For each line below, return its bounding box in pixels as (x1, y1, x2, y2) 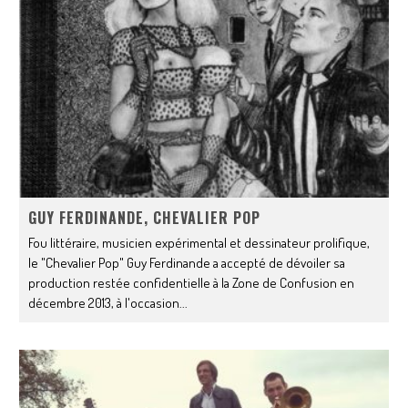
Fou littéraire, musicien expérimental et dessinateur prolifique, (28, 233, 371, 251)
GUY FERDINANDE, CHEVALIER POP (28, 206, 261, 229)
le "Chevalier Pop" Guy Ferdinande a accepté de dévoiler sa (28, 253, 346, 271)
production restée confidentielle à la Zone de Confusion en (28, 273, 355, 291)
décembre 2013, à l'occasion (28, 293, 180, 311)
